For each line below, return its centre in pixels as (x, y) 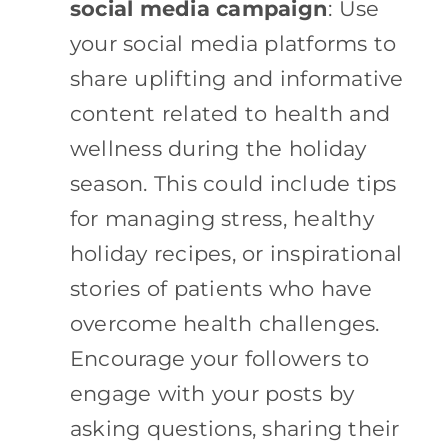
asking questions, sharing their (234, 428)
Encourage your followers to (219, 358)
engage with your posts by (212, 393)
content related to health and (230, 113)
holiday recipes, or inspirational (236, 253)
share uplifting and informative (236, 78)
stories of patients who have (220, 288)
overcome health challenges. (224, 323)
